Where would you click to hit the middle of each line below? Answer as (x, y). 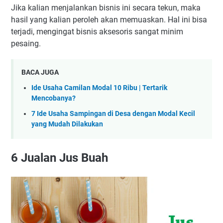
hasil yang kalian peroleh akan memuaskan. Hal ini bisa (109, 20)
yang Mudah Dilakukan (67, 124)
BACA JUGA (40, 72)
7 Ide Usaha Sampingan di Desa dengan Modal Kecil (113, 113)
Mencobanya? (54, 99)
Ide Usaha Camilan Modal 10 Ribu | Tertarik (99, 88)
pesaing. (26, 44)
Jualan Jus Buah (63, 158)
